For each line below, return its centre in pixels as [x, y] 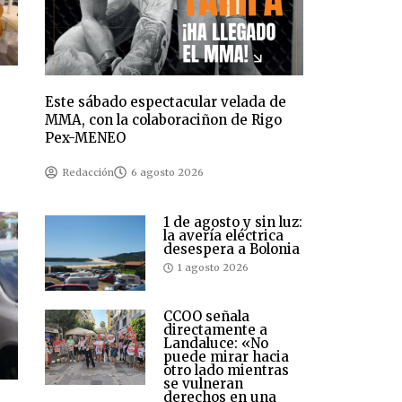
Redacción [88, 173]
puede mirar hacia [226, 357]
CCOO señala [206, 317]
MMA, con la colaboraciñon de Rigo [164, 120]
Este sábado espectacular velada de [166, 102]
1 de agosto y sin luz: [233, 223]
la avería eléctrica [223, 236]
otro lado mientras [226, 371]
